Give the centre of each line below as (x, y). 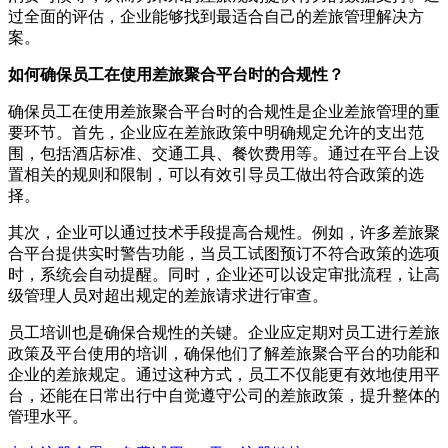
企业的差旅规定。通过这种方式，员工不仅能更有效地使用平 (224, 374)
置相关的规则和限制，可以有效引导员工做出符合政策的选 (216, 174)
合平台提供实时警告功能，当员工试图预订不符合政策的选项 (224, 253)
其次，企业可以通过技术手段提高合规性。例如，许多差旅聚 (224, 232)
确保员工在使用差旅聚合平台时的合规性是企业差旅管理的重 (224, 111)
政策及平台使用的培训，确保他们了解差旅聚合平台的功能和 (224, 353)
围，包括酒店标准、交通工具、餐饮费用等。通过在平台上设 (224, 153)
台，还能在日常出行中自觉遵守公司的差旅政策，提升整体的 (224, 395)
